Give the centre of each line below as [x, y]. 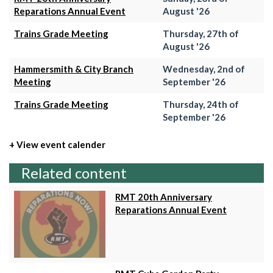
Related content [74, 172]
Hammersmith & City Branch [74, 69]
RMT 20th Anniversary [164, 197]
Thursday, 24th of [201, 105]
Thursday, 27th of [201, 34]
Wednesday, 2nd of [204, 69]
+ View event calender [57, 144]
